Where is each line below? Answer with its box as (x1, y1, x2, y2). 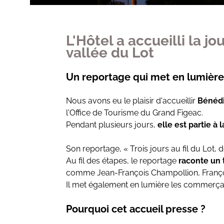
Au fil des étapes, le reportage (66, 156, 176, 165)
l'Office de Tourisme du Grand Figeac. (66, 108, 203, 117)
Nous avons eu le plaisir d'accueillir (66, 96, 197, 105)
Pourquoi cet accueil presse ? (66, 203, 205, 215)
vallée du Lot (66, 44, 154, 61)
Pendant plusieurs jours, (66, 120, 157, 129)
